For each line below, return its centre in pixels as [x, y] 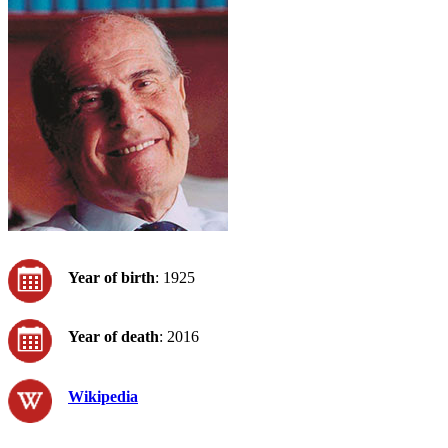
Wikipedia [103, 396]
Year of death [113, 337]
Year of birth [111, 277]
